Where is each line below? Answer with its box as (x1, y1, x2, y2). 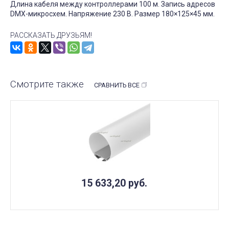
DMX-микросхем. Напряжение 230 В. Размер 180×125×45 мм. (10, 9, 215, 18)
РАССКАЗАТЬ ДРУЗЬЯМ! (10, 31, 92, 39)
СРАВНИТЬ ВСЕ (94, 81, 140, 89)
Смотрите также (10, 78, 84, 90)
